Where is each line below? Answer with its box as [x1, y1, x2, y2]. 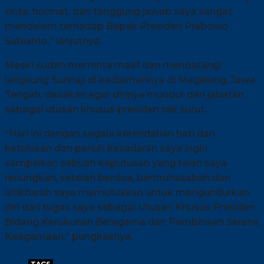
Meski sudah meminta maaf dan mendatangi [5, 59, 222, 71]
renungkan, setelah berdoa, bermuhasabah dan [5, 171, 230, 183]
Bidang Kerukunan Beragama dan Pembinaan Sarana [5, 216, 259, 227]
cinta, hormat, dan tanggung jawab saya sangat [5, 5, 232, 17]
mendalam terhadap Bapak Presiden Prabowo [5, 20, 228, 32]
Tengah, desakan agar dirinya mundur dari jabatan [5, 88, 244, 100]
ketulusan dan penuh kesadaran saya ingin [5, 142, 207, 154]
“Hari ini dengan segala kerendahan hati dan [5, 127, 215, 139]
